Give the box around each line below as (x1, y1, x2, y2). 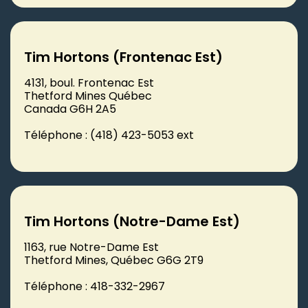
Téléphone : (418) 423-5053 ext (24, 126, 194, 143)
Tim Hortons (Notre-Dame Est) (24, 211, 240, 231)
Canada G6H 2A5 (24, 100, 116, 117)
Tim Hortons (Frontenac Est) (24, 47, 223, 67)
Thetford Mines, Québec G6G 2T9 (24, 252, 203, 268)
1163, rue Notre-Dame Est (24, 239, 159, 255)
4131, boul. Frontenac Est (24, 74, 154, 91)
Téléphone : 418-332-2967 (24, 278, 165, 294)
